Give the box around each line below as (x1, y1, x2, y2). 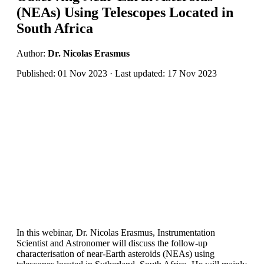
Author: (16, 48, 48, 58)
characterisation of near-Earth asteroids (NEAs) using (16, 249, 214, 259)
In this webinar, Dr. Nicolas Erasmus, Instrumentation (16, 227, 215, 238)
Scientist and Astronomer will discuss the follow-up (16, 238, 207, 249)
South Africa (16, 20, 93, 36)
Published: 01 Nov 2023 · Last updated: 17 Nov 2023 (16, 68, 217, 78)
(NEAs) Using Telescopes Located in (16, 4, 233, 20)
